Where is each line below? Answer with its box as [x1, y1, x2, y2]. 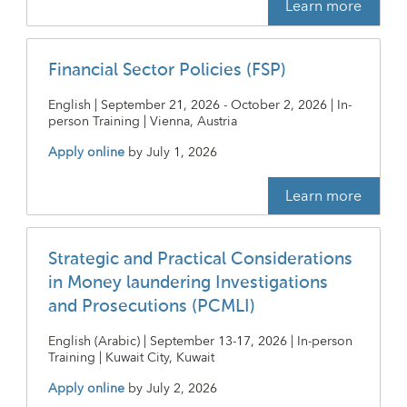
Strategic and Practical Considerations [47, 251, 352, 269]
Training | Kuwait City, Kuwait [47, 347, 214, 370]
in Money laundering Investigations [47, 274, 328, 293]
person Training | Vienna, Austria [47, 110, 237, 133]
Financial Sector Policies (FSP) [47, 61, 286, 79]
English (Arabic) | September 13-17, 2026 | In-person [47, 331, 352, 353]
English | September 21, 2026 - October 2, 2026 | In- [47, 94, 352, 116]
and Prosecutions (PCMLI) [47, 298, 255, 316]
